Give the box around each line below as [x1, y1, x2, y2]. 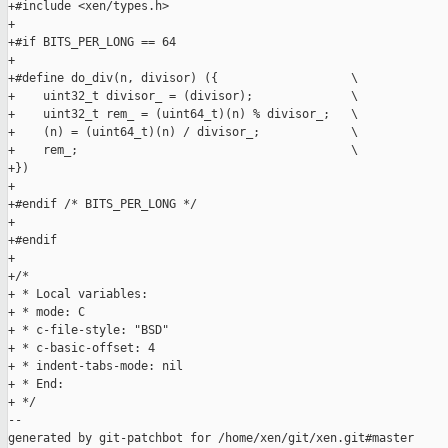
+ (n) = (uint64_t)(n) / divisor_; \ [8, 125, 358, 140]
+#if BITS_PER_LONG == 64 [8, 35, 176, 50]
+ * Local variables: [8, 287, 148, 302]
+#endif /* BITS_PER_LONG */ [8, 197, 197, 212]
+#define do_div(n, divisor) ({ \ [8, 71, 358, 86]
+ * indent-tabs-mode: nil [8, 359, 183, 374]
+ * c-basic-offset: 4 [8, 341, 155, 356]
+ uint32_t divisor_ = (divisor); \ [8, 89, 358, 104]
